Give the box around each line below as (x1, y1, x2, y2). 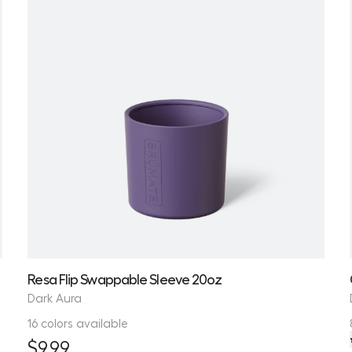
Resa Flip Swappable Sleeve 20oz (27, 269, 222, 287)
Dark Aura (27, 290, 82, 305)
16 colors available (27, 315, 129, 330)
